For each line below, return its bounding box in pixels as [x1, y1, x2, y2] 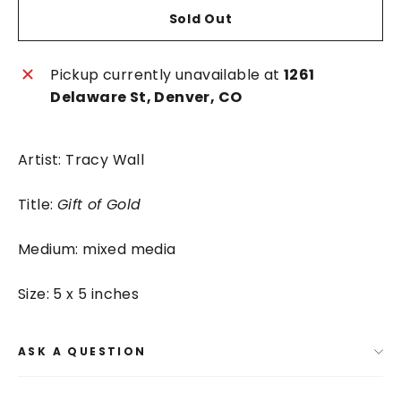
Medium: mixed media [18, 239, 176, 260]
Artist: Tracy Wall [18, 149, 145, 170]
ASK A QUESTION [18, 344, 147, 359]
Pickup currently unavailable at [50, 64, 284, 85]
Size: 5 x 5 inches [18, 284, 140, 304]
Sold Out [168, 10, 233, 28]
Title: [18, 194, 57, 215]
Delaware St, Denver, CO [50, 87, 243, 107]
